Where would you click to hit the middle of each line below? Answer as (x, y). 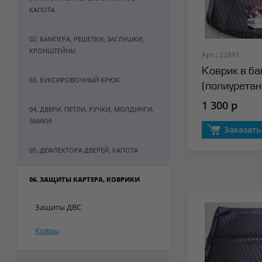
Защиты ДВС (58, 207)
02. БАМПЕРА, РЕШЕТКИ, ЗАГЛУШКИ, (87, 39)
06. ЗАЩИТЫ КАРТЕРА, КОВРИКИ (85, 179)
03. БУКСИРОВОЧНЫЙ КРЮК (75, 80)
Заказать (241, 130)
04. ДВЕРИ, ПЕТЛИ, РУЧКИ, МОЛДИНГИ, (92, 109)
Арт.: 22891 (221, 55)
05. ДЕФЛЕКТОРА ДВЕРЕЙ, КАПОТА (84, 150)
